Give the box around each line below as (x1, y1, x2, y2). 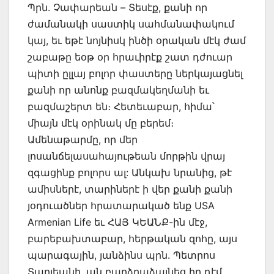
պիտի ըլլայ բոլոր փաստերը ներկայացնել (28, 67, 243, 80)
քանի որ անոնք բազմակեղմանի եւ (28, 84, 209, 97)
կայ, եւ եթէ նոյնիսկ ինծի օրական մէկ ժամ (28, 34, 246, 47)
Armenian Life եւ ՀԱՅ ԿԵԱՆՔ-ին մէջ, (28, 216, 207, 229)
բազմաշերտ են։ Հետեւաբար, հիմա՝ (28, 100, 215, 113)
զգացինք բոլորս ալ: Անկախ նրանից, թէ (28, 166, 232, 179)
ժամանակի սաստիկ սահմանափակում (28, 18, 234, 31)
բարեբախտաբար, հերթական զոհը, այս (28, 232, 237, 245)
